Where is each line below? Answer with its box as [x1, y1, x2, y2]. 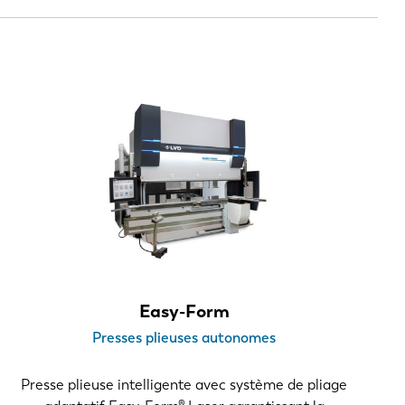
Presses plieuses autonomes [92, 328, 277, 346]
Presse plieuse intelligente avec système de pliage [21, 375, 348, 393]
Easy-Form [138, 299, 230, 322]
